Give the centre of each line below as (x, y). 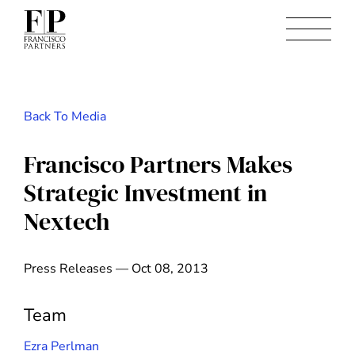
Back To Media (65, 116)
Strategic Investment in (145, 193)
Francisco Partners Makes (158, 165)
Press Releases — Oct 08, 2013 (116, 269)
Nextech (67, 222)
